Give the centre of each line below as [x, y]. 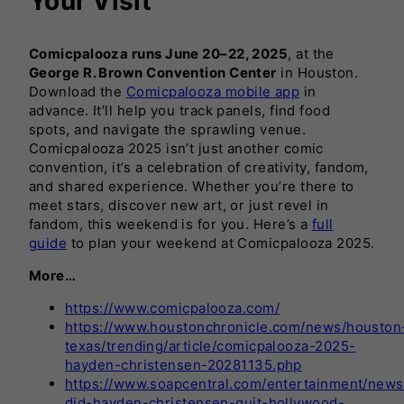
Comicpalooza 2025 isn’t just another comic [176, 148]
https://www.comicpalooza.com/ [173, 308]
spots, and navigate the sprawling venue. [167, 129]
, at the [311, 53]
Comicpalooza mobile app [213, 91]
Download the [78, 91]
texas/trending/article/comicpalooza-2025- [211, 345]
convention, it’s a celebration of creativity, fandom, [199, 167]
